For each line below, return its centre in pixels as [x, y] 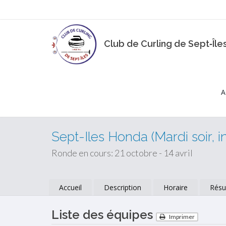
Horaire [176, 187]
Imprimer [181, 217]
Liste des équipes [104, 215]
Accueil [70, 187]
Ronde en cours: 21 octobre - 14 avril [122, 153]
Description [123, 187]
